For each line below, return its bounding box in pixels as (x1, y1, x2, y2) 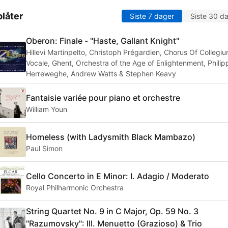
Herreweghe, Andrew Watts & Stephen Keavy (26, 69, 176, 78)
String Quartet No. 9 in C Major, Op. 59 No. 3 (26, 206, 198, 217)
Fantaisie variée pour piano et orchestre (26, 92, 180, 103)
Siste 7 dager (130, 12, 174, 21)
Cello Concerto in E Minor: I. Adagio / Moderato (26, 170, 209, 181)
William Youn (26, 104, 67, 113)
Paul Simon (26, 144, 63, 153)
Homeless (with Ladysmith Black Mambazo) (26, 131, 195, 142)
